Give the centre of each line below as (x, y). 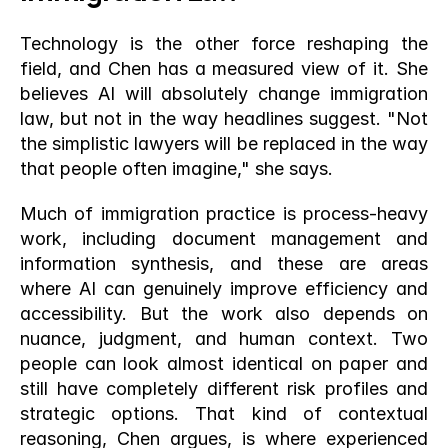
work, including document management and (224, 238)
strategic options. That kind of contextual (224, 413)
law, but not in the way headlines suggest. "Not (224, 118)
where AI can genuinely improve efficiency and (224, 288)
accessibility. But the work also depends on (224, 313)
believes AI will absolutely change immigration (224, 93)
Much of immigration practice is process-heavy (224, 213)
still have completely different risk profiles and (224, 388)
